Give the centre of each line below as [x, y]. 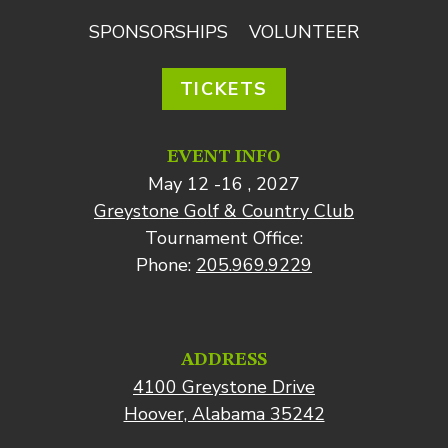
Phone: [166, 265]
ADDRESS [224, 360]
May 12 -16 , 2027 [224, 184]
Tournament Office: [224, 238]
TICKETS [224, 88]
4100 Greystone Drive [224, 387]
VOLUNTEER [304, 32]
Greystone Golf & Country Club [224, 211]
